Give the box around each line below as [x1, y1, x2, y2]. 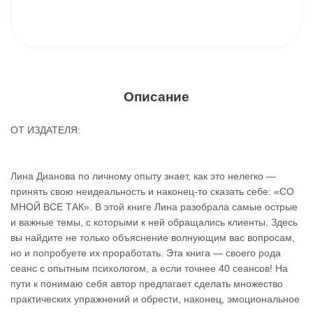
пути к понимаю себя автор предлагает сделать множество [10, 278, 283, 289]
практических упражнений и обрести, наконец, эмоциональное [10, 293, 300, 305]
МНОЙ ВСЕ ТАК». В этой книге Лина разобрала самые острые [10, 201, 298, 212]
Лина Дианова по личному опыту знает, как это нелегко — [10, 170, 276, 182]
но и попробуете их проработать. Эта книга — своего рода [10, 247, 281, 259]
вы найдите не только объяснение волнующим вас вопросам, [10, 232, 295, 243]
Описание [124, 89, 189, 104]
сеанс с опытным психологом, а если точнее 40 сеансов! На [10, 263, 288, 274]
